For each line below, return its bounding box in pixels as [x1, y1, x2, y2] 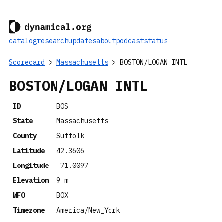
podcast [116, 36, 144, 45]
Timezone [13, 206, 45, 215]
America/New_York [56, 206, 120, 215]
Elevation [13, 176, 49, 185]
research [37, 36, 68, 45]
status [144, 36, 167, 45]
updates [68, 36, 96, 45]
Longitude [13, 161, 49, 170]
